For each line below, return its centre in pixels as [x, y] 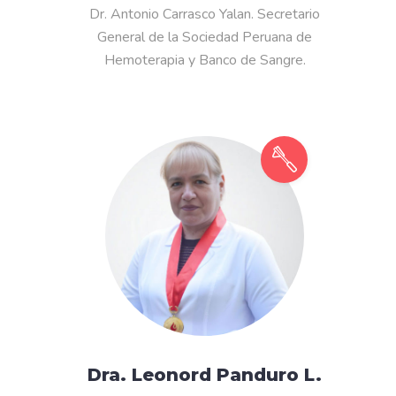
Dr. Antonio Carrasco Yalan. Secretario [205, 14]
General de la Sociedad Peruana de [205, 37]
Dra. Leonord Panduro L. [205, 375]
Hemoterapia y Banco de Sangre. [205, 60]
